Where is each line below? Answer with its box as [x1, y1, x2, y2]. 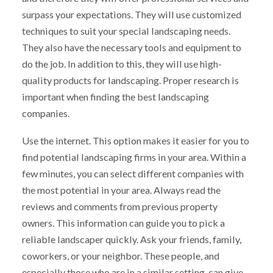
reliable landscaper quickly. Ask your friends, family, [21, 233, 241, 245]
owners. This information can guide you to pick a [21, 216, 225, 229]
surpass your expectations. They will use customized [21, 9, 241, 21]
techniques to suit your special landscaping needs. [21, 25, 230, 37]
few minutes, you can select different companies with [21, 167, 244, 179]
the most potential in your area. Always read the [21, 183, 221, 196]
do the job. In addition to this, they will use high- [21, 58, 222, 70]
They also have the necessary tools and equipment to [21, 41, 241, 54]
